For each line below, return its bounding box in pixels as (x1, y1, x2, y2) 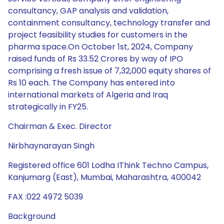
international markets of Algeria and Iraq (8, 89, 168, 100)
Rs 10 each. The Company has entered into (8, 77, 175, 88)
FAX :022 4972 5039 (8, 191, 83, 202)
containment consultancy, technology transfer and (8, 17, 210, 28)
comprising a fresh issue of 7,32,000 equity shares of (8, 65, 211, 76)
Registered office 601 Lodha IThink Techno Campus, (8, 159, 208, 171)
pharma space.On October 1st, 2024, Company (8, 41, 193, 52)
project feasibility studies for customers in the (8, 29, 187, 40)
